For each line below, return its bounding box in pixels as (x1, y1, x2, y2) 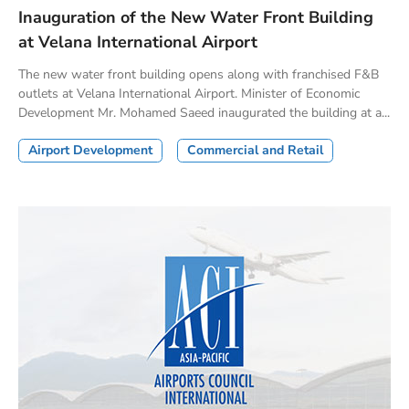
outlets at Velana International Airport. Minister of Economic (18, 85, 360, 103)
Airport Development (28, 142, 152, 160)
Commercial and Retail (187, 142, 323, 160)
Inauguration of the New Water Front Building (18, 6, 373, 29)
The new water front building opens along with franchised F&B (18, 66, 379, 84)
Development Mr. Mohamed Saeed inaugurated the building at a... (18, 104, 390, 122)
